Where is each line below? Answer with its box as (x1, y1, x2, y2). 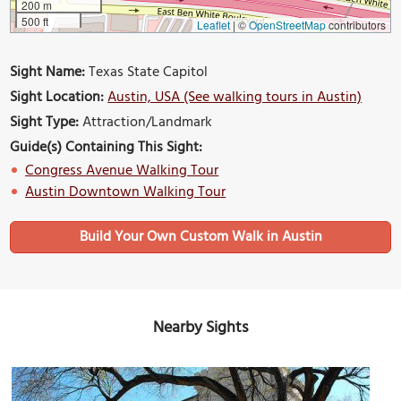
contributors (325, 16, 386, 32)
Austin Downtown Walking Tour (25, 180, 226, 204)
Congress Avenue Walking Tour (25, 158, 219, 183)
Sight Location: (10, 85, 105, 109)
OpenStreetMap (248, 16, 326, 32)
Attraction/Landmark (79, 110, 213, 134)
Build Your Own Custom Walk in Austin (79, 225, 322, 249)
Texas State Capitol (85, 60, 209, 84)
